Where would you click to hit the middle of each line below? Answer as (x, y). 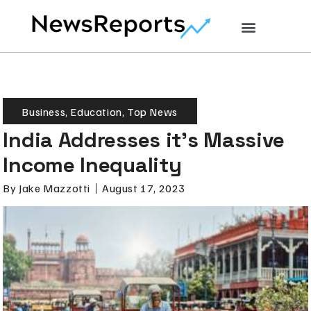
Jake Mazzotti (53, 188)
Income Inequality (92, 165)
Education (96, 111)
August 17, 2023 (144, 188)
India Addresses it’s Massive (144, 140)
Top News (152, 111)
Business (44, 111)
